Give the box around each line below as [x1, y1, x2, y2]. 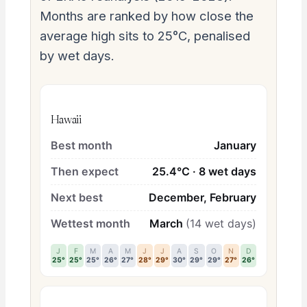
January [214, 138, 257, 152]
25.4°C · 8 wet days [152, 164, 257, 178]
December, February [149, 190, 257, 204]
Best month [50, 138, 112, 152]
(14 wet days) [186, 216, 257, 230]
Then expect [50, 164, 119, 178]
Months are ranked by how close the [39, 8, 254, 23]
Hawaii [50, 112, 82, 127]
